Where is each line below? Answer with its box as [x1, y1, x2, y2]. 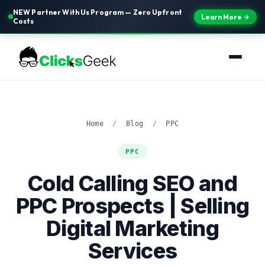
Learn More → [201, 12, 250, 21]
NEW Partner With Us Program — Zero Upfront [13, 8, 182, 17]
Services [88, 238, 177, 264]
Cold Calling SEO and [28, 170, 237, 196]
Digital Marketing [46, 215, 219, 241]
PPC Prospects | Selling [15, 193, 250, 219]
